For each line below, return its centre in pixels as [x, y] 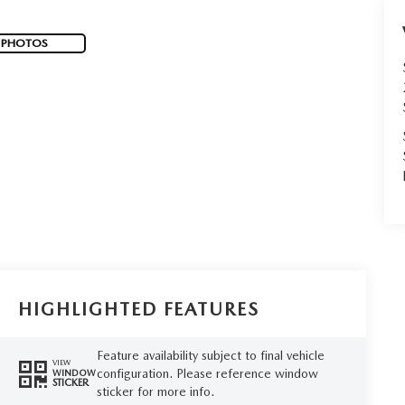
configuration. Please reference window [207, 373]
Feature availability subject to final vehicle [210, 355]
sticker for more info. [155, 391]
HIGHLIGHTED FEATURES [139, 310]
